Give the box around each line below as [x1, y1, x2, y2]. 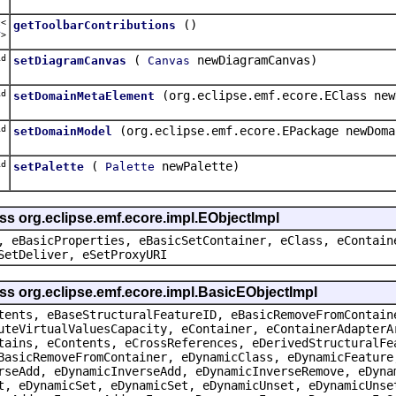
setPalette [13, 159, 84, 173]
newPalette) [155, 158, 240, 173]
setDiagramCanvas [13, 53, 126, 67]
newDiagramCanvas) [190, 52, 317, 67]
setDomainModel [13, 124, 112, 138]
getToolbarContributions [13, 18, 176, 32]
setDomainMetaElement [13, 88, 155, 103]
